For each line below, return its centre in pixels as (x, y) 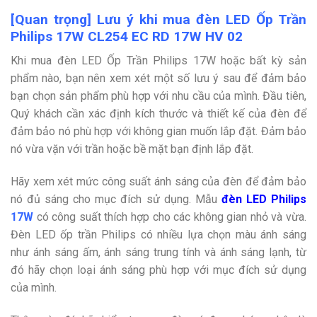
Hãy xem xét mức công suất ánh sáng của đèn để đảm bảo (158, 182)
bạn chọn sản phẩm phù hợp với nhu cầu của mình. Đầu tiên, (158, 96)
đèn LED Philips (264, 200)
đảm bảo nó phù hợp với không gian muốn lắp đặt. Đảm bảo (158, 132)
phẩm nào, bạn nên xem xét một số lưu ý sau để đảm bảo (158, 79)
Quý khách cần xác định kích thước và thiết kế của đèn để (158, 114)
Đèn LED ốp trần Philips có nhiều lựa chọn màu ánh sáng (158, 235)
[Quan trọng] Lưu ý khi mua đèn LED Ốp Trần (158, 19)
